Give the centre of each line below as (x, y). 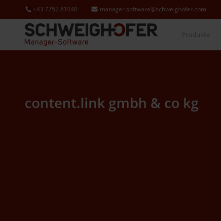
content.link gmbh (88, 103)
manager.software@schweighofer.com (153, 9)
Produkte (196, 35)
